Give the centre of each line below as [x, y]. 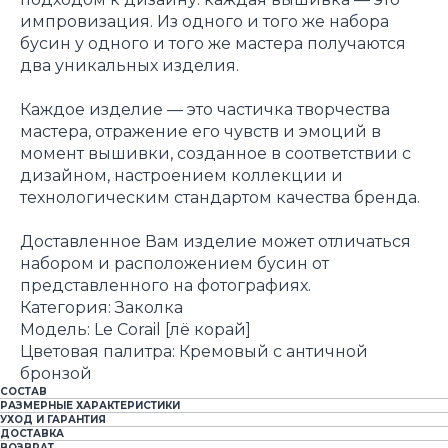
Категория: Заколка [101, 308]
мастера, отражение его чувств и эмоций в [200, 132]
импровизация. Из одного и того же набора [204, 22]
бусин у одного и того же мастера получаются [213, 44]
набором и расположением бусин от [174, 264]
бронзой [56, 374]
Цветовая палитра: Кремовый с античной [194, 352]
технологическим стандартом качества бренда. [220, 198]
